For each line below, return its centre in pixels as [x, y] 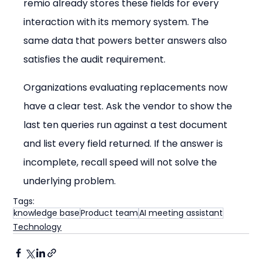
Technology [37, 227]
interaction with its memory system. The [118, 22]
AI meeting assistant [181, 213]
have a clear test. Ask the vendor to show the [129, 106]
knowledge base [47, 213]
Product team [110, 213]
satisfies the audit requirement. [95, 59]
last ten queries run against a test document [127, 125]
